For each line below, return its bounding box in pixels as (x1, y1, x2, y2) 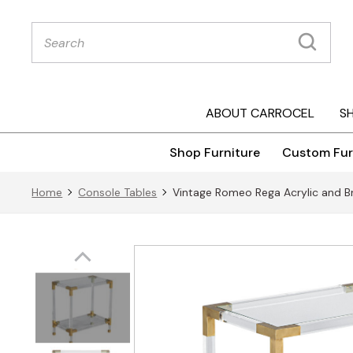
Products (31, 19, 85, 35)
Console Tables (78, 185, 158, 200)
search (31, 32, 71, 48)
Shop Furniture (169, 144, 260, 162)
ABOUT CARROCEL (205, 105, 314, 122)
